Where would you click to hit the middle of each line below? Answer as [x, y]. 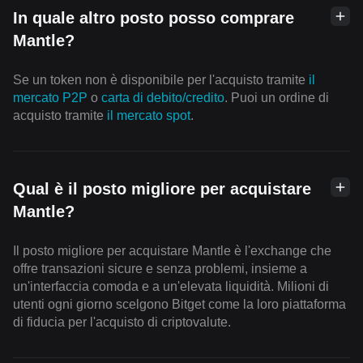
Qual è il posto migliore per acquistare [162, 189]
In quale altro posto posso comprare [154, 18]
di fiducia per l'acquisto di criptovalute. [122, 322]
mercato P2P [50, 98]
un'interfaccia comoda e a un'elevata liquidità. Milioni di [171, 287]
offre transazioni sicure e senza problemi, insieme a [160, 269]
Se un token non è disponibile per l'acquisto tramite [161, 80]
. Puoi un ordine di [277, 98]
